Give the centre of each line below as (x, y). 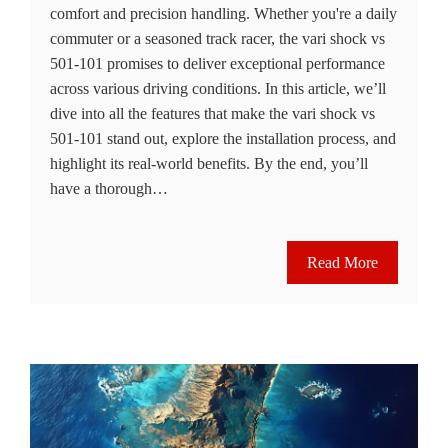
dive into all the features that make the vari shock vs (212, 113)
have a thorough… (109, 188)
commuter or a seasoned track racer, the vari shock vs (217, 38)
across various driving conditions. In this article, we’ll (218, 88)
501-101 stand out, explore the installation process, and (223, 138)
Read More (342, 262)
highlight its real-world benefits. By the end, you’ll (209, 163)
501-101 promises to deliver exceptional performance (217, 63)
